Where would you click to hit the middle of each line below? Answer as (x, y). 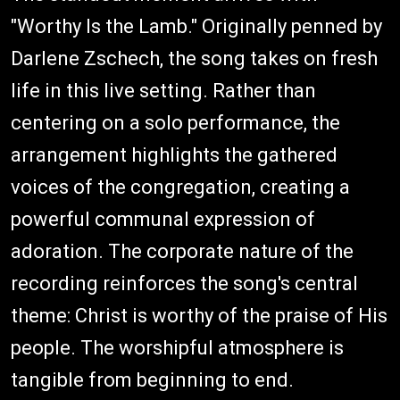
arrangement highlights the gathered (174, 155)
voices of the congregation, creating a (180, 187)
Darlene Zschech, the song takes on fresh (194, 59)
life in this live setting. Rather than (163, 91)
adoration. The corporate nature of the (182, 252)
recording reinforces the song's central (184, 284)
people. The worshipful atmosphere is (177, 348)
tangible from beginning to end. (152, 380)
